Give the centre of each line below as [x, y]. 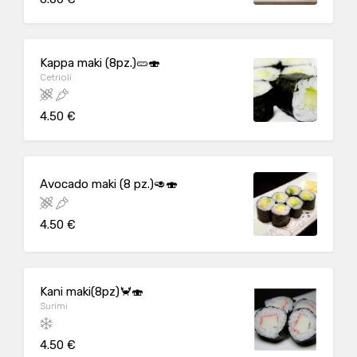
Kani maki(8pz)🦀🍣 [92, 292]
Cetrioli [56, 77]
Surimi [54, 306]
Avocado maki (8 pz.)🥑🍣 [109, 184]
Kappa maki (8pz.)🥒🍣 [100, 63]
